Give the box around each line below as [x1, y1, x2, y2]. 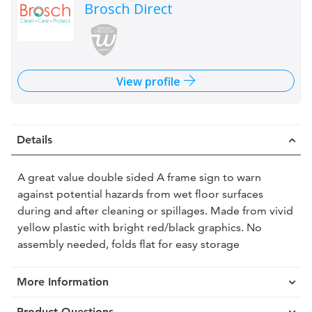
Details [17, 133, 52, 146]
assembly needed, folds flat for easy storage [17, 237, 240, 251]
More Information [17, 275, 109, 288]
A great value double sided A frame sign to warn [17, 171, 261, 184]
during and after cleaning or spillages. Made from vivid [17, 204, 293, 217]
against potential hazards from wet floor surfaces [17, 187, 263, 201]
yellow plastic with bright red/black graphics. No [17, 221, 262, 234]
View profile [116, 74, 183, 89]
